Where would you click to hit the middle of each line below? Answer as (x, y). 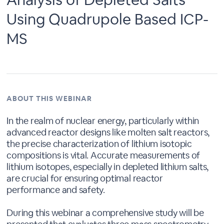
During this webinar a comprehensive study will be (105, 212)
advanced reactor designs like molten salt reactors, (108, 132)
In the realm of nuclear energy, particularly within (103, 120)
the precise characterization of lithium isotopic (99, 143)
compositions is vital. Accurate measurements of (103, 155)
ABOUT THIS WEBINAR (49, 98)
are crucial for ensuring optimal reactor (85, 178)
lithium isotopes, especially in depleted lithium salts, (108, 166)
